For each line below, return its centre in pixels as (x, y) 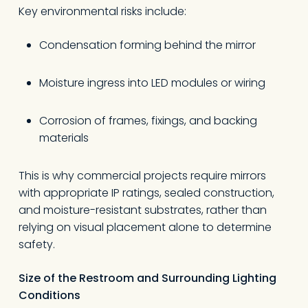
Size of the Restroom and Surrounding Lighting (147, 278)
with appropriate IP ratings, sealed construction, (146, 193)
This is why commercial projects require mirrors (142, 176)
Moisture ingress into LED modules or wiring (152, 83)
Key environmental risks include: (102, 11)
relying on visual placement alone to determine (145, 227)
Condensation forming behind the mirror (147, 45)
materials (64, 138)
